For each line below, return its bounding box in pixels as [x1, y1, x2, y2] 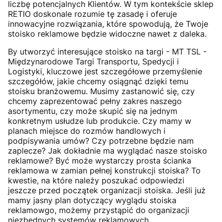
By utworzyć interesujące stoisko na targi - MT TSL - [8, 46, 207, 56]
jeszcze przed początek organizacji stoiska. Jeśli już [8, 185, 206, 195]
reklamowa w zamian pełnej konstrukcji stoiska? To [8, 165, 201, 175]
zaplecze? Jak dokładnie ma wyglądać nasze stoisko [8, 145, 207, 156]
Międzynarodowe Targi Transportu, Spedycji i [8, 56, 179, 66]
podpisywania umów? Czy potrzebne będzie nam [8, 135, 194, 146]
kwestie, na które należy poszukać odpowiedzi [8, 175, 184, 185]
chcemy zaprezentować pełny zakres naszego [8, 96, 182, 106]
